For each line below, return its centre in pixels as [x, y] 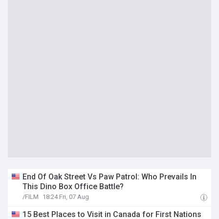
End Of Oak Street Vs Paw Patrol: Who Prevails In [110, 177]
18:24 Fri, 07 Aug [66, 197]
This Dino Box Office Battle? [73, 186]
